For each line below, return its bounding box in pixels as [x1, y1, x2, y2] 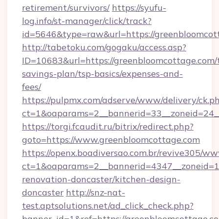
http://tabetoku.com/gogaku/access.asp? [22, 42, 186, 53]
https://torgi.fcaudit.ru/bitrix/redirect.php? [22, 121, 194, 132]
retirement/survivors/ [22, 2, 109, 13]
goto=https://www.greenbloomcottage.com [22, 134, 200, 145]
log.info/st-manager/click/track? [22, 15, 152, 26]
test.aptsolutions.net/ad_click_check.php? [22, 200, 194, 211]
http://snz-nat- [66, 187, 125, 198]
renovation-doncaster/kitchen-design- [22, 174, 180, 185]
